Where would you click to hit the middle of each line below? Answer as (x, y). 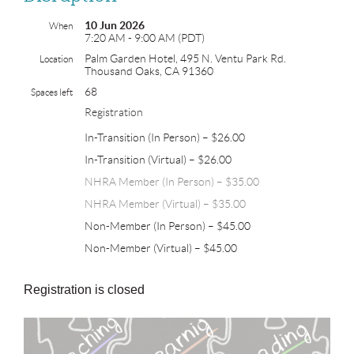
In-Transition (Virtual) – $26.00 (158, 160)
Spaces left (52, 92)
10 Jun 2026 (115, 26)
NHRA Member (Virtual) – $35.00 (165, 204)
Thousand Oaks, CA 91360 (149, 72)
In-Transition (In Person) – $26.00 (165, 138)
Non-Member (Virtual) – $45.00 (161, 249)
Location (56, 59)
